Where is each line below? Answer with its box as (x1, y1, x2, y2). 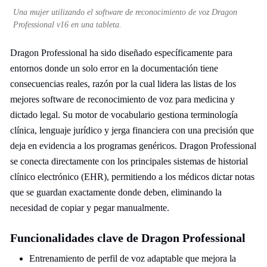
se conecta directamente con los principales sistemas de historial (10, 156, 248, 166)
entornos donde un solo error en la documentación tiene (10, 63, 218, 73)
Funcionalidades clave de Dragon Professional (10, 231, 246, 244)
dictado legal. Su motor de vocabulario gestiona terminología (10, 110, 238, 120)
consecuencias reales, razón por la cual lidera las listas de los (10, 79, 236, 89)
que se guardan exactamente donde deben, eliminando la (10, 187, 222, 197)
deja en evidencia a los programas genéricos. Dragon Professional (10, 141, 256, 151)
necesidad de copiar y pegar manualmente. (10, 203, 169, 213)
